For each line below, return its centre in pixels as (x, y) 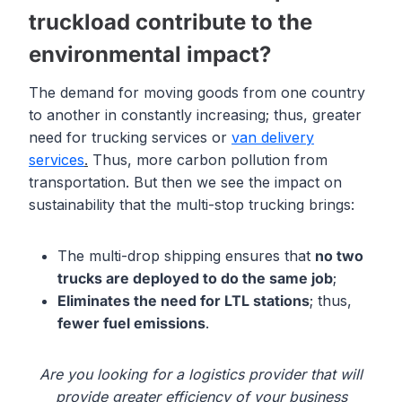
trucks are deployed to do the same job (195, 279)
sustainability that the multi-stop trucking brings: (192, 205)
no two (339, 256)
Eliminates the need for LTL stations (184, 301)
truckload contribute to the (170, 22)
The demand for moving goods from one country (197, 93)
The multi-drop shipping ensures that (186, 256)
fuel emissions (153, 323)
